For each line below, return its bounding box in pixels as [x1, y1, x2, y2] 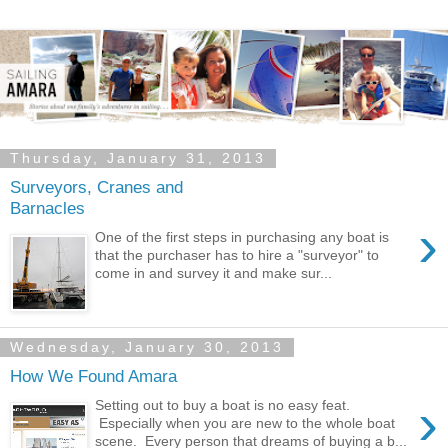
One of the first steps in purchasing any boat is [95, 228, 390, 245]
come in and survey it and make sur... [95, 264, 333, 281]
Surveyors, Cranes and [10, 177, 183, 198]
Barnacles [10, 198, 85, 219]
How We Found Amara [10, 366, 177, 387]
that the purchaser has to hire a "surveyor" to [95, 246, 380, 263]
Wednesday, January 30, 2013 [10, 339, 284, 356]
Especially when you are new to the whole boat [95, 414, 396, 431]
